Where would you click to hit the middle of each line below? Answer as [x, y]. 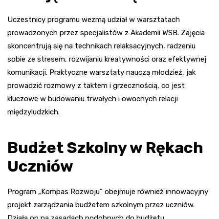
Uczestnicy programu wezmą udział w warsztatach [94, 19]
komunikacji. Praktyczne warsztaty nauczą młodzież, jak [101, 72]
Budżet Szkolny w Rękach [105, 147]
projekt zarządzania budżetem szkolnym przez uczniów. [101, 205]
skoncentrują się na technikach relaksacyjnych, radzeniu [101, 46]
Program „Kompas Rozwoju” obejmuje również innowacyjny [108, 191]
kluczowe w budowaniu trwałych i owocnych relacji [93, 99]
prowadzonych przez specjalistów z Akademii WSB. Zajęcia [106, 33]
